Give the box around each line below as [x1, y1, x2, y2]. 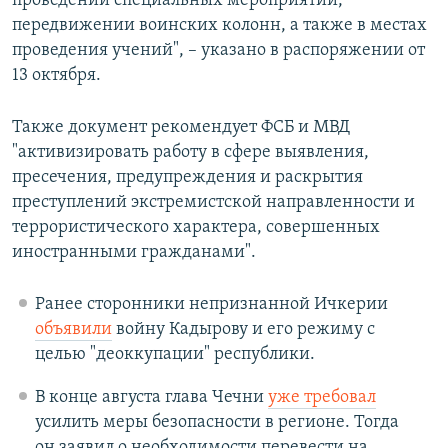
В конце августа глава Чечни [34, 388, 268, 408]
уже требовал [267, 388, 376, 408]
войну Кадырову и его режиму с [111, 320, 375, 340]
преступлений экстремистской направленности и [12, 193, 415, 213]
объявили [34, 320, 112, 340]
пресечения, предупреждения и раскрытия [12, 168, 363, 188]
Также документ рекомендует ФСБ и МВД [12, 118, 350, 138]
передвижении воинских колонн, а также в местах [12, 16, 427, 36]
